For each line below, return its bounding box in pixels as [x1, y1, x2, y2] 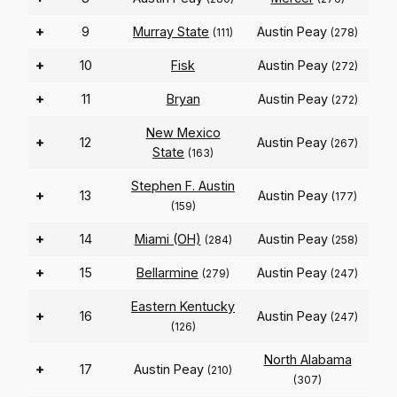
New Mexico [145, 125, 221, 141]
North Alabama [263, 352, 352, 368]
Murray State [133, 24, 209, 40]
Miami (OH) [134, 231, 201, 247]
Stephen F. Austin [131, 178, 235, 194]
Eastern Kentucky [131, 299, 235, 315]
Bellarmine [136, 265, 198, 281]
